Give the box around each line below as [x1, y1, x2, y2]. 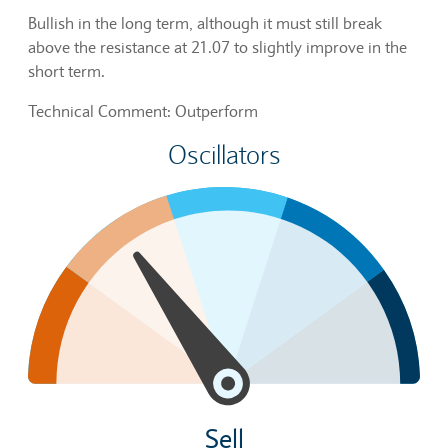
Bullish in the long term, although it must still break [28, 12, 382, 33]
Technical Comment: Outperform [28, 100, 258, 121]
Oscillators [167, 138, 281, 171]
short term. [28, 60, 105, 81]
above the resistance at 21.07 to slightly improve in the [28, 36, 407, 57]
